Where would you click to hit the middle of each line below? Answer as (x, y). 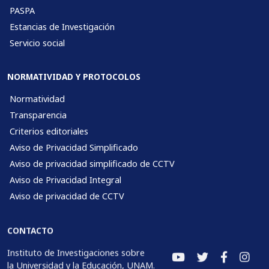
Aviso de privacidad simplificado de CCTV (92, 164)
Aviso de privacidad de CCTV (67, 196)
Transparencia (38, 115)
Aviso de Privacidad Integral (65, 180)
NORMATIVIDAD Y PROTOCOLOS (74, 77)
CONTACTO (30, 230)
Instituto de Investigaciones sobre (76, 252)
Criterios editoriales (49, 131)
